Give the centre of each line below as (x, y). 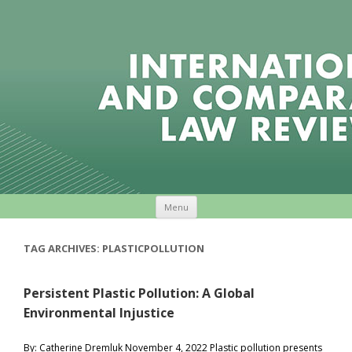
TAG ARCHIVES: (63, 248)
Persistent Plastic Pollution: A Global (139, 293)
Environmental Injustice (99, 313)
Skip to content (251, 201)
